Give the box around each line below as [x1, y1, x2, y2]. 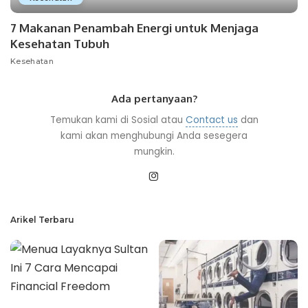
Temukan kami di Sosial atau [49, 113, 186, 127]
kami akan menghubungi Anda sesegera [60, 129, 247, 143]
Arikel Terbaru [10, 214, 74, 225]
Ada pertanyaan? [111, 92, 197, 106]
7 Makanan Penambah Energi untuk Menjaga [10, 21, 258, 36]
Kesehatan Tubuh [10, 36, 109, 52]
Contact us [185, 113, 238, 127]
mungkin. [133, 145, 175, 159]
